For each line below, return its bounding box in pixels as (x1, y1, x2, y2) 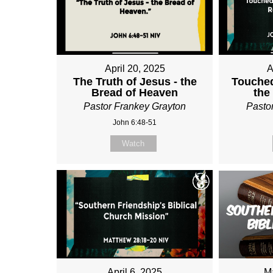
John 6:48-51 (113, 118, 157, 127)
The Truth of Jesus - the (73, 76, 197, 88)
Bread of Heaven (91, 87, 179, 99)
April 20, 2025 (104, 63, 165, 74)
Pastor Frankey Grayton (83, 101, 186, 112)
